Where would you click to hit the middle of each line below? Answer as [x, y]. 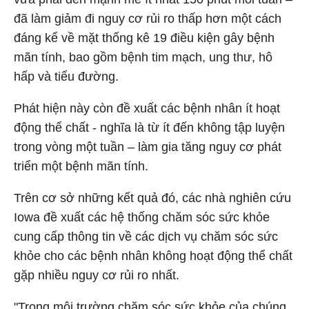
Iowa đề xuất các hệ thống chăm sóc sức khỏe [142, 217]
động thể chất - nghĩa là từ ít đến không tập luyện [149, 128]
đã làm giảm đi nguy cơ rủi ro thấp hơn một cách [148, 19]
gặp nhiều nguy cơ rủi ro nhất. [97, 275]
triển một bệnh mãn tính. [81, 166]
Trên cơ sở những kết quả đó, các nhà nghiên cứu [152, 198]
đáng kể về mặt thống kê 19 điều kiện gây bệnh [144, 38]
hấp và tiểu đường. [66, 77]
